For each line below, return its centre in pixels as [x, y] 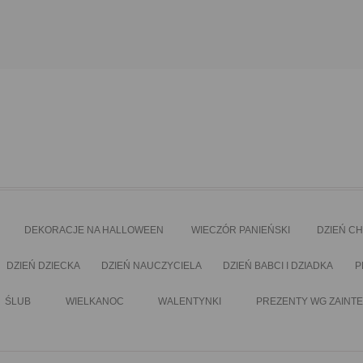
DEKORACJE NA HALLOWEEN [94, 231]
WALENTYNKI [190, 302]
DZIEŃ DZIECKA [43, 266]
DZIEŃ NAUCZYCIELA [152, 266]
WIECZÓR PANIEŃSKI [240, 231]
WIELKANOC [94, 302]
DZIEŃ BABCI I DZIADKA [278, 266]
